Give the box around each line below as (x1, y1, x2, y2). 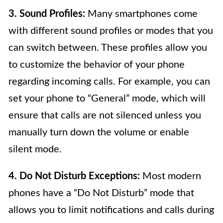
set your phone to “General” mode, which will (8, 93, 206, 104)
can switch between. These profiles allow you (8, 42, 207, 53)
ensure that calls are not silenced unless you (8, 110, 201, 120)
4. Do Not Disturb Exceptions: (8, 171, 140, 181)
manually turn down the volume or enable (8, 127, 189, 137)
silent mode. (8, 144, 62, 154)
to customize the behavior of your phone (8, 59, 185, 70)
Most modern (140, 171, 201, 181)
